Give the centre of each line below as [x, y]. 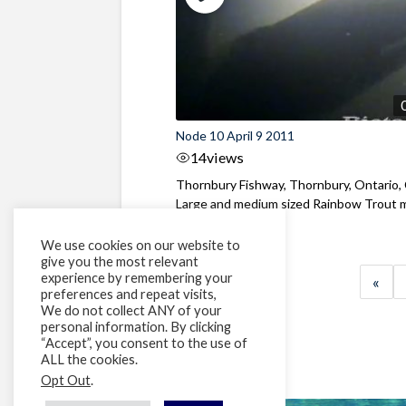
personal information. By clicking [136, 327]
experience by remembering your [137, 278]
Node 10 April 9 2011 [236, 135]
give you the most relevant [120, 261]
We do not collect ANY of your [131, 310]
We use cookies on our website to [140, 245]
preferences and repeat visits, [129, 294]
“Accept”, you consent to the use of [144, 343]
